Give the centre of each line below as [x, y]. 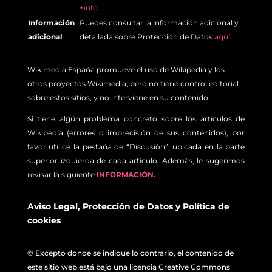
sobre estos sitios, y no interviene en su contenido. [118, 97]
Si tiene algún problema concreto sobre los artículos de [136, 118]
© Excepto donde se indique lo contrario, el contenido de [130, 253]
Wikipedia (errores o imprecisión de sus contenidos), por [136, 132]
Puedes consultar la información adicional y [159, 22]
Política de [206, 206]
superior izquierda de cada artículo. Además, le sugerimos [136, 160]
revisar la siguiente [62, 174]
